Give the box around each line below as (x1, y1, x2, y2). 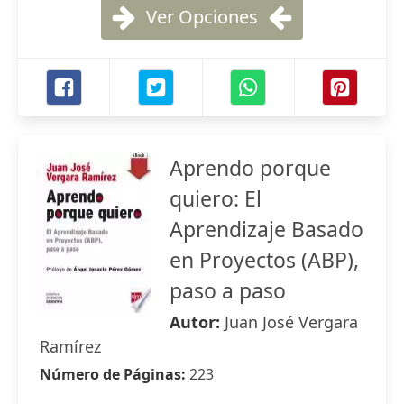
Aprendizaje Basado (170, 215, 363, 243)
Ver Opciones (146, 5, 258, 29)
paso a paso (170, 276, 286, 305)
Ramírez (40, 335, 101, 357)
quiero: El (170, 184, 262, 213)
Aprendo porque (170, 153, 331, 182)
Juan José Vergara (225, 311, 358, 333)
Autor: (170, 311, 225, 333)
